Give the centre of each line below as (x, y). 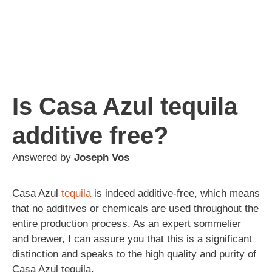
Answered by (43, 157)
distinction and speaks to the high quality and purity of (134, 254)
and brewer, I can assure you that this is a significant (132, 239)
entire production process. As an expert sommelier (127, 223)
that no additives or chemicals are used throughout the (135, 208)
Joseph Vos (102, 157)
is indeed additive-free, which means (175, 193)
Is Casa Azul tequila (125, 106)
